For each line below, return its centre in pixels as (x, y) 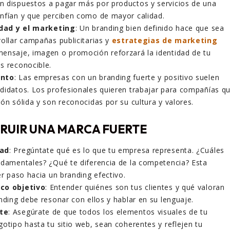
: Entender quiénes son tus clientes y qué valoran (135, 187)
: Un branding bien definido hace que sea (150, 28)
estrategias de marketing (165, 41)
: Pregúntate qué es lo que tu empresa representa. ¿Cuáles (117, 150)
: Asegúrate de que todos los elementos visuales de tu (108, 212)
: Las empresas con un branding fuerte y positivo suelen (117, 78)
